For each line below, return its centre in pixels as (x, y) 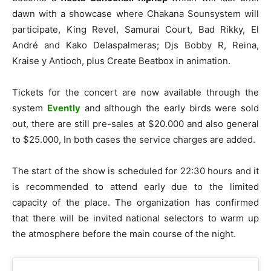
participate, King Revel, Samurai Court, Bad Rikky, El (135, 29)
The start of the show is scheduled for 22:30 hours (124, 171)
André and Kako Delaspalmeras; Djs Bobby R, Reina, (135, 45)
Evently (64, 108)
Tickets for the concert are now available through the (135, 92)
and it (247, 171)
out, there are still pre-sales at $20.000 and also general (135, 123)
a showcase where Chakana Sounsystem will (158, 13)
